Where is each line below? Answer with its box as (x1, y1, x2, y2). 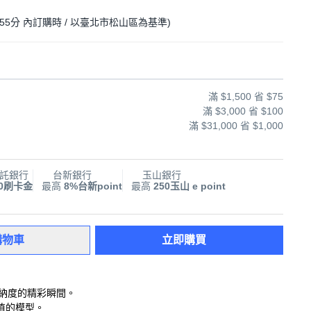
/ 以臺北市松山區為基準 (62, 17, 167, 28)
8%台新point (64, 180, 122, 192)
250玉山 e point (153, 180, 226, 192)
